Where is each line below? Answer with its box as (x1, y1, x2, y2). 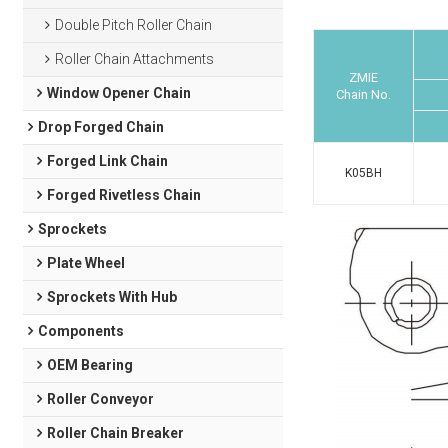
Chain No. (335, 87, 391, 102)
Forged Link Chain (46, 153, 168, 169)
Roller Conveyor (46, 391, 154, 407)
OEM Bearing (46, 357, 133, 373)
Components (38, 323, 125, 339)
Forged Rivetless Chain (46, 187, 201, 203)
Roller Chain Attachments (55, 51, 215, 67)
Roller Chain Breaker (46, 425, 184, 441)
